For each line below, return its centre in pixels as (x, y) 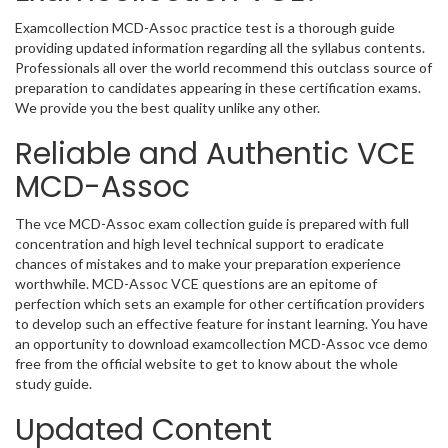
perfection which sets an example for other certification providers (220, 304)
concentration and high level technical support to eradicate (199, 244)
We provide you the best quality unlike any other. (167, 108)
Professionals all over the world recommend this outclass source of (223, 68)
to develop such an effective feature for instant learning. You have (221, 324)
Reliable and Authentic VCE (215, 154)
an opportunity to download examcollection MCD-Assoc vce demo (221, 344)
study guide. (53, 384)
